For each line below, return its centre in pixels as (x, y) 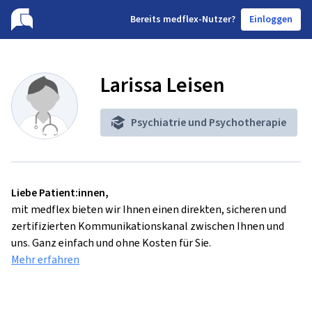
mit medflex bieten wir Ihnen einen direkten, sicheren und (149, 209)
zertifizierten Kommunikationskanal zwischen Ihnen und (148, 226)
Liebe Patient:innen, (60, 193)
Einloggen (271, 19)
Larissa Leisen (163, 85)
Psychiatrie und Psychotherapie (209, 122)
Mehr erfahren (45, 259)
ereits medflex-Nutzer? (186, 19)
